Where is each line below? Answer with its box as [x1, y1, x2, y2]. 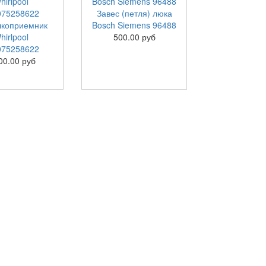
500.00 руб [113, 31, 156, 43]
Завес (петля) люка [96, 7, 172, 19]
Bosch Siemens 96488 [92, 19, 177, 31]
